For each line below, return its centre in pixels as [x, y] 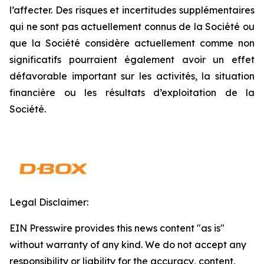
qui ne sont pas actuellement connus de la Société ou [132, 27]
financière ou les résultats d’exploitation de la [132, 93]
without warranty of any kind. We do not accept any [128, 245]
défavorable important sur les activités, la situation [132, 76]
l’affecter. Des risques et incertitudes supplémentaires [132, 10]
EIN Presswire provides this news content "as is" [117, 228]
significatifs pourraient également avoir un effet [132, 60]
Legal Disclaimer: [49, 202]
